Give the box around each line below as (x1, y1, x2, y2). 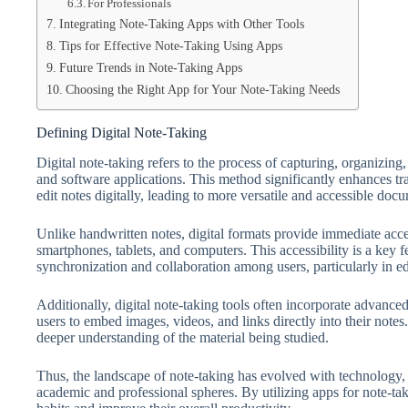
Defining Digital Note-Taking (36, 125, 207, 140)
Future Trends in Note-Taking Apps (58, 60, 242, 75)
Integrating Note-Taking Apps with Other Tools (58, 16, 304, 31)
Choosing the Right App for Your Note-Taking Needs (65, 82, 340, 97)
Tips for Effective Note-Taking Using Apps (58, 38, 282, 53)
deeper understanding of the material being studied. (36, 329, 329, 345)
